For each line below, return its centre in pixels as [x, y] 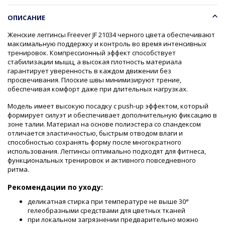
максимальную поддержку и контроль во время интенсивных [107, 43]
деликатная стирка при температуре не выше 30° [108, 201]
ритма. [18, 169]
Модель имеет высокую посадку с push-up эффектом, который [108, 106]
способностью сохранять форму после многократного [94, 142]
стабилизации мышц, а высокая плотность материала [95, 62]
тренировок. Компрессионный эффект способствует [92, 52]
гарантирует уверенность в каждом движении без [89, 71]
